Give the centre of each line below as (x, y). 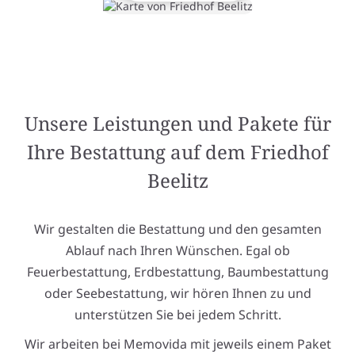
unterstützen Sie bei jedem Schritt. (177, 315)
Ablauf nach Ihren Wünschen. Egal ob (177, 251)
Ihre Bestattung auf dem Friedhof (177, 152)
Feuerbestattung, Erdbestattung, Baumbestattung (177, 272)
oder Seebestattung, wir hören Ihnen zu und (177, 294)
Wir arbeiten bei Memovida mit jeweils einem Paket (177, 344)
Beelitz (177, 181)
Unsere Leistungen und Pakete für (177, 124)
